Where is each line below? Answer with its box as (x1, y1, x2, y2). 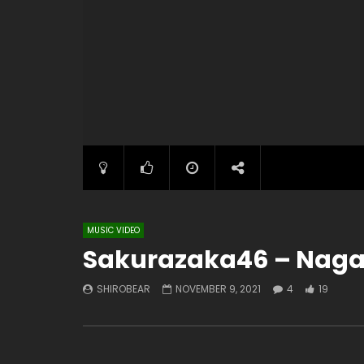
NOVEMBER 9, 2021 (175, 281, 261, 296)
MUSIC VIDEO (87, 223, 140, 236)
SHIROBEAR (97, 281, 150, 296)
